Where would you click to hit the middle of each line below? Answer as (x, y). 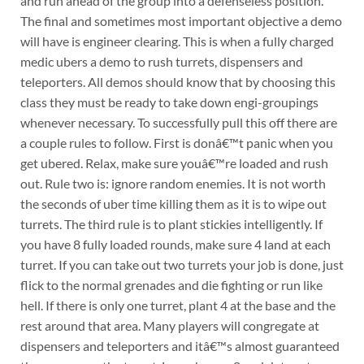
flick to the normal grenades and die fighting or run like (171, 284)
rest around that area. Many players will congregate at (169, 325)
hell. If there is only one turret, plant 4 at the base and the (178, 305)
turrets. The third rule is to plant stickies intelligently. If (171, 223)
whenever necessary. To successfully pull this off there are (178, 122)
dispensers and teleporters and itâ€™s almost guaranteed (180, 345)
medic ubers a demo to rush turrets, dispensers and (161, 61)
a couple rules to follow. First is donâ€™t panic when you (176, 142)
